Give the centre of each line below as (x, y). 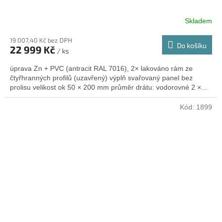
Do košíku (192, 46)
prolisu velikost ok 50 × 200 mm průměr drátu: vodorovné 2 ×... (109, 87)
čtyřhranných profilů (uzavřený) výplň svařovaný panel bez (101, 78)
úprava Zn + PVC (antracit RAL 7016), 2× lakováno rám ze (101, 69)
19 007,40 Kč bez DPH (41, 40)
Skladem (198, 21)
